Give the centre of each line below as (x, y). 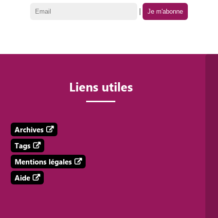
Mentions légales (43, 162)
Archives (29, 129)
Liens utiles (101, 86)
